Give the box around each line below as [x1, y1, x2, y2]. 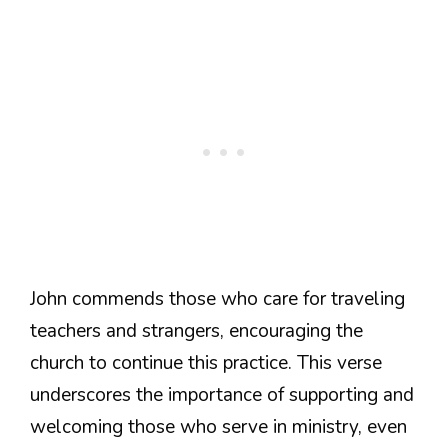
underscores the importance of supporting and [30, 382, 414, 409]
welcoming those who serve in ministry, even [30, 414, 407, 441]
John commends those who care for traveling [30, 286, 405, 313]
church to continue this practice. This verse [30, 350, 382, 377]
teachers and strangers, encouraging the [30, 318, 363, 345]
